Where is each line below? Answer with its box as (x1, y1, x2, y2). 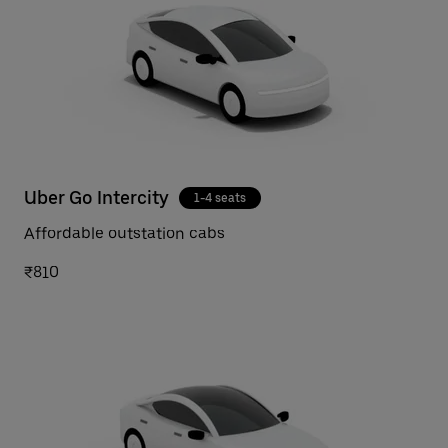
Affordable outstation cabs (24, 224, 225, 243)
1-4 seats (194, 191, 246, 205)
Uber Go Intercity (24, 187, 169, 208)
